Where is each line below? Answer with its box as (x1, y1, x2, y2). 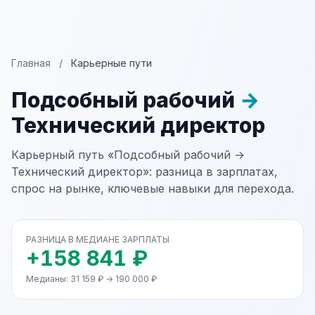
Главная (11, 57, 51, 69)
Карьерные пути (71, 57, 152, 69)
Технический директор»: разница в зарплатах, (11, 165, 278, 179)
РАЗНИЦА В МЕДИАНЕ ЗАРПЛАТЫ (26, 234, 169, 245)
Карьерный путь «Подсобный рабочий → (11, 148, 245, 162)
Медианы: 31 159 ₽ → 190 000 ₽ (26, 274, 157, 284)
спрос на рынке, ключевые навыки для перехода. (11, 181, 294, 195)
